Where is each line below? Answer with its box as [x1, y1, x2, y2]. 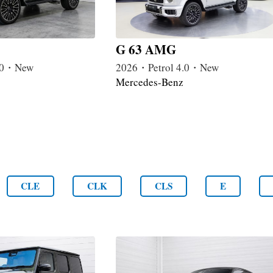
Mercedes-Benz [116, 75, 183, 90]
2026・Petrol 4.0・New [116, 60, 219, 75]
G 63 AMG [116, 40, 176, 59]
